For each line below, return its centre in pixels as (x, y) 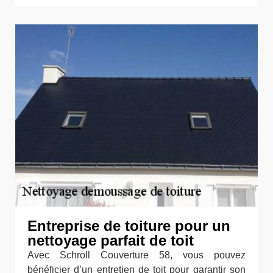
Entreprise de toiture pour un (129, 225)
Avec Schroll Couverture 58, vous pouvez (136, 255)
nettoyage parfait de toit (111, 240)
